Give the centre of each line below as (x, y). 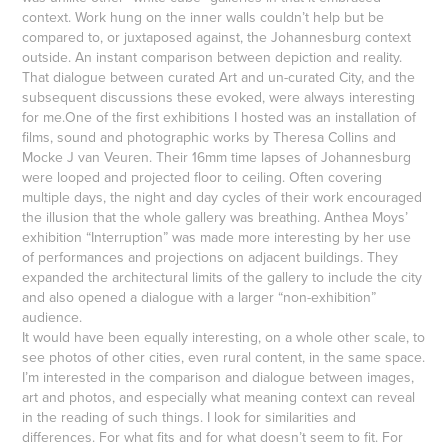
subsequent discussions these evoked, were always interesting (219, 96)
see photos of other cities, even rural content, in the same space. (224, 356)
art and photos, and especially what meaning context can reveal (219, 396)
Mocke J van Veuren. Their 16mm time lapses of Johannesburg (217, 156)
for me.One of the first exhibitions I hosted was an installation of (219, 116)
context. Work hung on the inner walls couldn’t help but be (203, 16)
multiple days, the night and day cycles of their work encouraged (222, 196)
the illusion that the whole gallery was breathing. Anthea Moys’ (215, 216)
